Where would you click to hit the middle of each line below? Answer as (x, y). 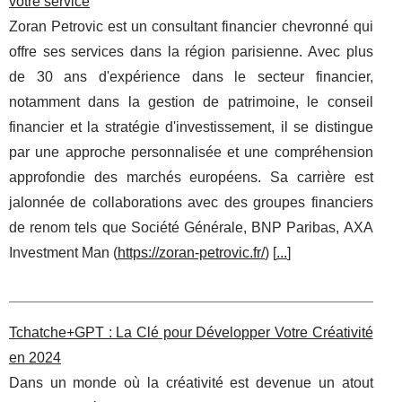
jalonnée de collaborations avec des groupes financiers (191, 203)
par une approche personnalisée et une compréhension (191, 153)
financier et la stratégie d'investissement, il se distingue (191, 127)
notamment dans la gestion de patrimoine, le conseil (191, 102)
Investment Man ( (63, 253)
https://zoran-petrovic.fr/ (191, 253)
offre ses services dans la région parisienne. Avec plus (191, 52)
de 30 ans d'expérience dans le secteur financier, (191, 77)
